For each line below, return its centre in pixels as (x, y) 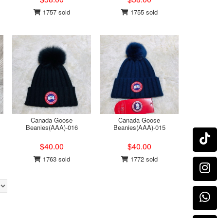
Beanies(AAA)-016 (52, 127)
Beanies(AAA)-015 (139, 127)
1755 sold (143, 12)
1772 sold (143, 159)
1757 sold (55, 12)
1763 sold (55, 159)
